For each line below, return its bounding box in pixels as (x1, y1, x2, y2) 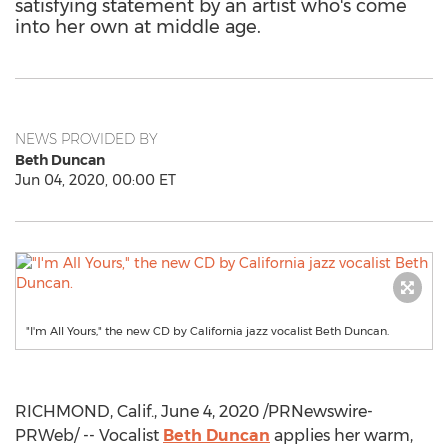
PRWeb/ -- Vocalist (15, 426, 163, 445)
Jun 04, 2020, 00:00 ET (15, 171, 176, 189)
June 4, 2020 (161, 402, 259, 421)
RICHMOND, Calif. (15, 402, 154, 421)
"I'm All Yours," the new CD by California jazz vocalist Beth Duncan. (26, 324, 389, 338)
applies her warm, (270, 426, 413, 445)
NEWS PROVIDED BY (15, 130, 158, 148)
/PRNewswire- (259, 402, 373, 421)
